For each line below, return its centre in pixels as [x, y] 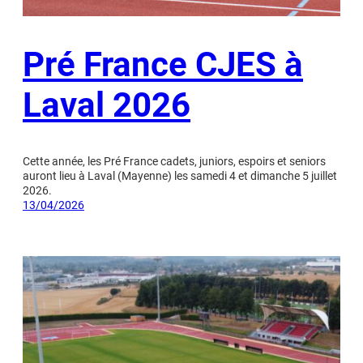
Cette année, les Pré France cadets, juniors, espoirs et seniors [174, 161]
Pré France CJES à [163, 64]
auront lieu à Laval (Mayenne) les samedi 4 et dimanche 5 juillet [180, 175]
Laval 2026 [107, 105]
